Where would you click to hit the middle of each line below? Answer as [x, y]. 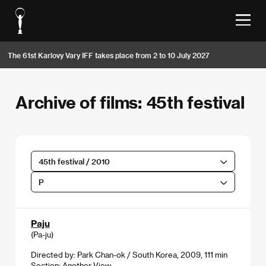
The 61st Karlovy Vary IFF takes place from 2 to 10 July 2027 [109, 55]
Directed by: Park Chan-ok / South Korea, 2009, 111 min [129, 254]
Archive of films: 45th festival [130, 102]
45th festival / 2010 [74, 161]
